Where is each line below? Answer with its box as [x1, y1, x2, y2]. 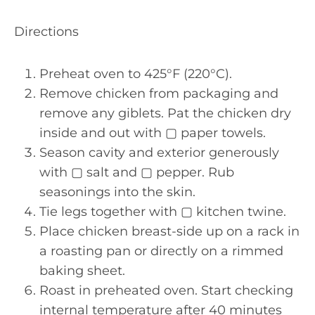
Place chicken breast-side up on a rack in [39, 224, 300, 239]
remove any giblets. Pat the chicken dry [39, 105, 291, 121]
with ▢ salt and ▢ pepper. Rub [39, 165, 234, 180]
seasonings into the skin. [39, 184, 195, 200]
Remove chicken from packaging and [39, 86, 278, 101]
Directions [14, 24, 79, 39]
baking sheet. [39, 263, 125, 278]
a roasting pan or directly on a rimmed [39, 243, 283, 259]
